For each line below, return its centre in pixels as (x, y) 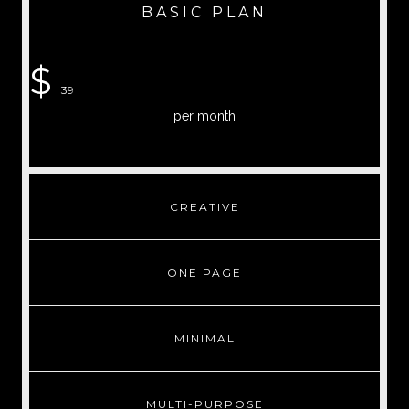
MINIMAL (204, 338)
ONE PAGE (204, 273)
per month (204, 116)
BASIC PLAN (204, 12)
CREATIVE (204, 207)
